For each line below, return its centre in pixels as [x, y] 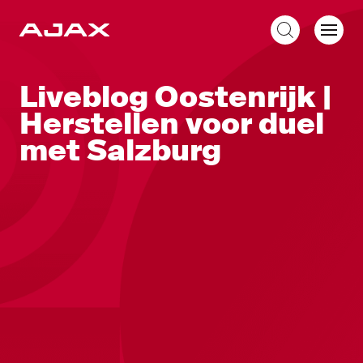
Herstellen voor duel [172, 124]
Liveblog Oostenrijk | [175, 97]
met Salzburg [120, 151]
